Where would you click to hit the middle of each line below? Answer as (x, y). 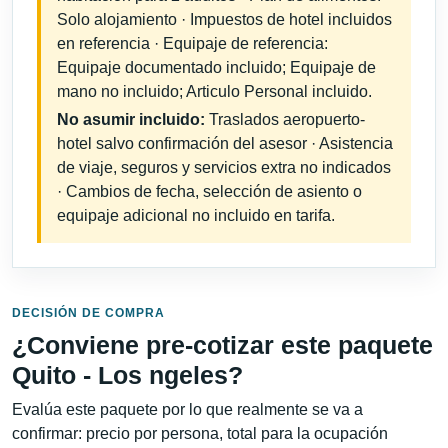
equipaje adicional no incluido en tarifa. (196, 216)
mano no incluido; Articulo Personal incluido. (214, 92)
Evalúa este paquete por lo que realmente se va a (187, 409)
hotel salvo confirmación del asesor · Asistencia (225, 144)
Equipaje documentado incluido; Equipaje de (216, 68)
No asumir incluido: (131, 120)
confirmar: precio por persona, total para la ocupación (200, 433)
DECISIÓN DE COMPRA (88, 312)
